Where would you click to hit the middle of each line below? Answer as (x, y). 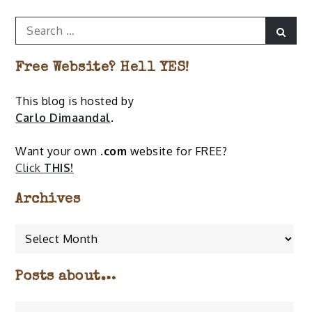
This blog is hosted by (75, 101)
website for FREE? (177, 151)
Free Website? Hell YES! (102, 69)
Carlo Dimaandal (63, 118)
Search (33, 25)
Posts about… (66, 278)
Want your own (58, 151)
